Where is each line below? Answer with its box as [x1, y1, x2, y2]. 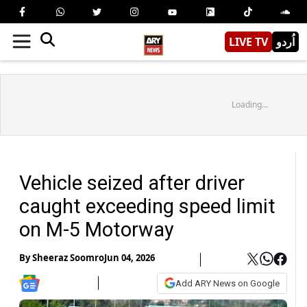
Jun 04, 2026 [104, 251, 155, 265]
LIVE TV [229, 34, 268, 49]
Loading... [231, 98, 268, 110]
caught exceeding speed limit [19, 194, 275, 218]
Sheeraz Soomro [32, 251, 104, 265]
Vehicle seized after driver [19, 171, 245, 195]
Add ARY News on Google [175, 278, 280, 288]
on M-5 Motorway [19, 217, 174, 241]
